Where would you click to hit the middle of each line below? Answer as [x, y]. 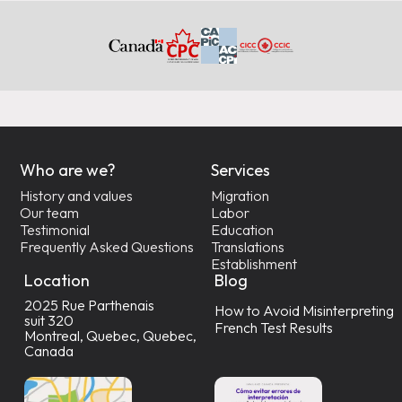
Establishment [254, 263]
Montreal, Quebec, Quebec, [110, 335]
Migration [240, 195]
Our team [50, 212]
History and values [77, 195]
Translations [248, 246]
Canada [48, 350]
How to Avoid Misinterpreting [305, 310]
